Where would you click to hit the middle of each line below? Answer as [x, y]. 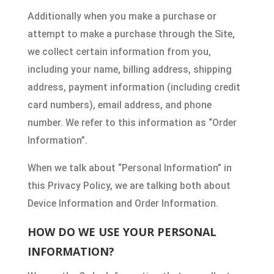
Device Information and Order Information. [123, 203]
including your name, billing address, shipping [129, 69]
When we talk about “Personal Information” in [129, 168]
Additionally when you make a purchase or [122, 16]
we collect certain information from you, [119, 52]
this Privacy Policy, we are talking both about [129, 186]
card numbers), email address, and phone [119, 105]
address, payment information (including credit [134, 87]
